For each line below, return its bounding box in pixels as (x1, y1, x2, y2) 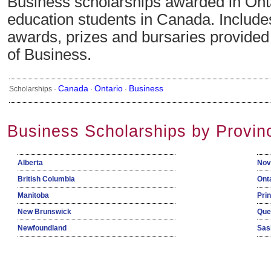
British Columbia (18, 175, 75, 184)
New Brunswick (18, 207, 71, 217)
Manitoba (18, 191, 49, 200)
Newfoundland (18, 224, 67, 233)
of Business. (7, 45, 91, 64)
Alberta (18, 158, 43, 168)
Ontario (94, 83, 123, 94)
